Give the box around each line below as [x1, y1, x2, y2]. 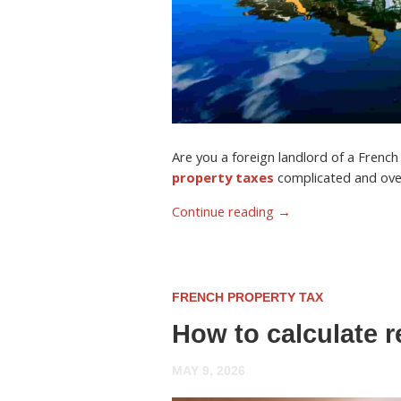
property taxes [172, 168, 274, 187]
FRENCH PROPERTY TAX [172, 290, 323, 305]
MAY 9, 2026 [172, 363, 245, 379]
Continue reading [172, 201, 277, 220]
